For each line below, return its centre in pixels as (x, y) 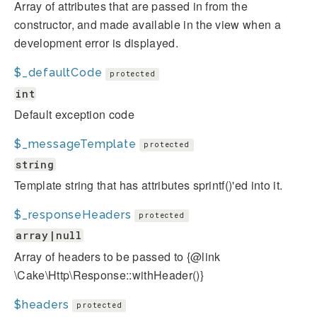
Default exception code (75, 114)
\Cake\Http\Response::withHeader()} (109, 275)
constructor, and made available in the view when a (148, 25)
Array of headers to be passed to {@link (117, 256)
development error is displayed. (96, 43)
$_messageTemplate (75, 144)
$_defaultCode (58, 73)
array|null (49, 236)
